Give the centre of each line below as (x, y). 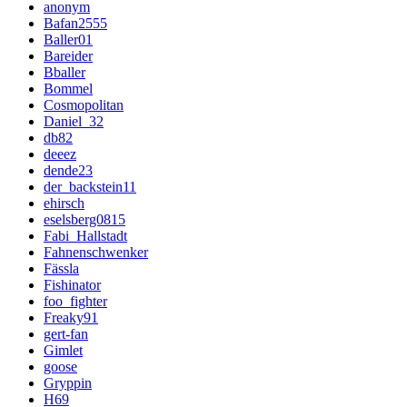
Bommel (68, 89)
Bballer (65, 73)
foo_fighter (75, 302)
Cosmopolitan (84, 105)
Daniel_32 (74, 122)
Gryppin (68, 383)
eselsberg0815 (84, 220)
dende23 (68, 171)
